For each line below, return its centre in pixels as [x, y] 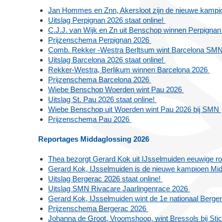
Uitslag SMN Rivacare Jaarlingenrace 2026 [119, 188]
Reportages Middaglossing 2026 [94, 139]
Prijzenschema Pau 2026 [90, 119]
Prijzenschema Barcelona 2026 [100, 79]
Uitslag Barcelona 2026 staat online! [107, 59]
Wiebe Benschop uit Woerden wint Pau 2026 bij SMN [135, 109]
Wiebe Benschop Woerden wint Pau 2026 [116, 89]
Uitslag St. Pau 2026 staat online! [102, 99]
